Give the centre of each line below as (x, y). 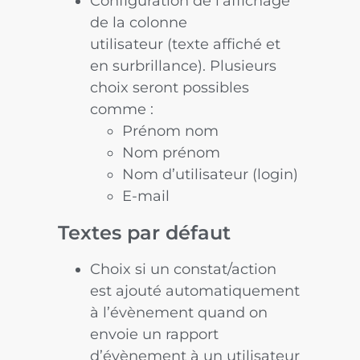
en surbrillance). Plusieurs (184, 65)
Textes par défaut (145, 232)
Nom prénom (172, 152)
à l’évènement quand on (179, 312)
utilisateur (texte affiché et (186, 44)
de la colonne (139, 22)
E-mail (146, 196)
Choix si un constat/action (184, 269)
